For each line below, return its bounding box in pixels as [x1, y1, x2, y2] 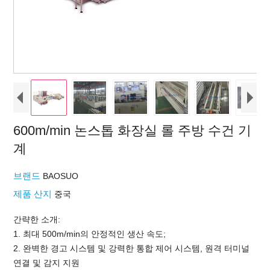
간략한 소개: [13, 215, 61, 224]
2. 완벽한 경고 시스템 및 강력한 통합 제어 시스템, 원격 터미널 [13, 243, 250, 253]
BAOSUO [43, 171, 79, 181]
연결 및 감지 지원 [13, 258, 80, 268]
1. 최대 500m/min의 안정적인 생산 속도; [13, 229, 166, 239]
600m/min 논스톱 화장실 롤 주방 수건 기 [13, 123, 252, 138]
